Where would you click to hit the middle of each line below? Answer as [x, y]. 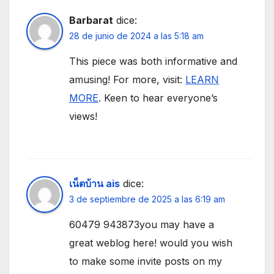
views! [83, 116]
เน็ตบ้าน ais [94, 183]
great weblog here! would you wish [151, 243]
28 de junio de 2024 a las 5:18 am [136, 35]
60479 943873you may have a [142, 224]
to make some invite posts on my [146, 261]
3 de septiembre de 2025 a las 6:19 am [147, 199]
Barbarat [91, 20]
